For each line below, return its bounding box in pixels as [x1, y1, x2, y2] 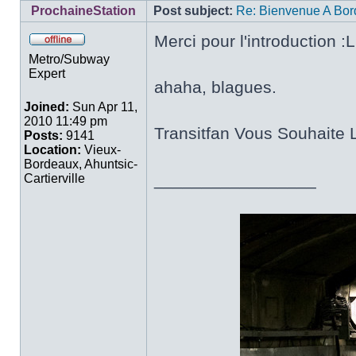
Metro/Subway [29, 52, 110, 66]
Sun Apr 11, [69, 100, 137, 114]
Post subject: [153, 4, 233, 17]
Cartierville [24, 172, 85, 185]
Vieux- [81, 143, 121, 157]
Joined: [24, 100, 69, 114]
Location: [24, 143, 81, 157]
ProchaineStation [31, 4, 136, 17]
